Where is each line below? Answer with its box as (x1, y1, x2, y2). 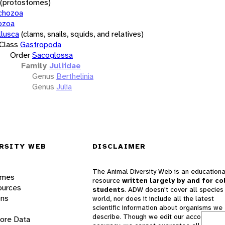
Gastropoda (20, 39, 61, 50)
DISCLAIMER (92, 142, 146, 151)
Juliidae (49, 60, 81, 71)
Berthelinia (56, 70, 93, 81)
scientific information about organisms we (92, 203, 222, 212)
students (92, 185, 125, 194)
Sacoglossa (32, 49, 73, 60)
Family (21, 60, 47, 71)
